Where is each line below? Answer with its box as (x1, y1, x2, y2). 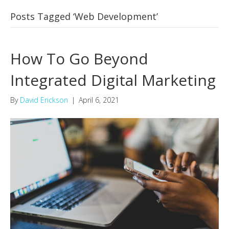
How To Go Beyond (10, 48, 148, 69)
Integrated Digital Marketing (10, 70, 216, 90)
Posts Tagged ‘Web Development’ (10, 10, 158, 22)
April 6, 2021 (79, 95, 119, 105)
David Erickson (20, 95, 68, 105)
